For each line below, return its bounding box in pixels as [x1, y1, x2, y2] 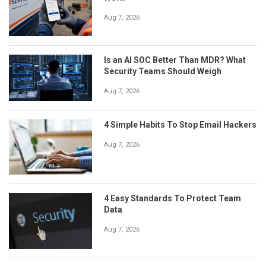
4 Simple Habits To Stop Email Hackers [104, 120, 256, 130]
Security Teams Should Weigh [104, 66, 221, 76]
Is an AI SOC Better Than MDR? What [104, 55, 246, 65]
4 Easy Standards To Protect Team [104, 194, 241, 204]
